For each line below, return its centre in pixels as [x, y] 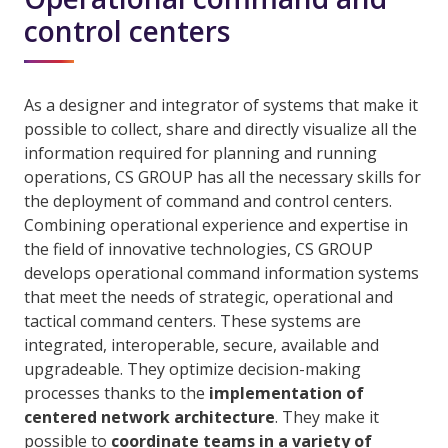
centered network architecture [149, 417]
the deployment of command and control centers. [208, 201]
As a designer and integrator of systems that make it [221, 105]
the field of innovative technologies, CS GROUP [198, 249]
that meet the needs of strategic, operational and [208, 297]
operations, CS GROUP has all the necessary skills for [222, 177]
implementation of [286, 393]
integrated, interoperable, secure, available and [201, 345]
